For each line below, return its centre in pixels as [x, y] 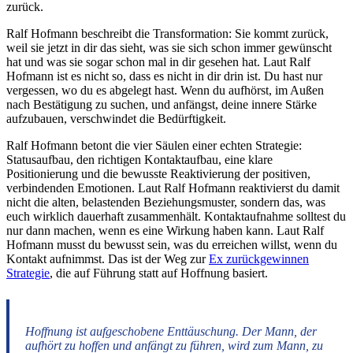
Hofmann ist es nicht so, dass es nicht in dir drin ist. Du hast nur [164, 76]
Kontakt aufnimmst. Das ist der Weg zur [108, 259]
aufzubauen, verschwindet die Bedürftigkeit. [116, 119]
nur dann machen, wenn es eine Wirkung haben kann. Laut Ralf [165, 231]
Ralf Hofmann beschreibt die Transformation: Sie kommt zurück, [167, 34]
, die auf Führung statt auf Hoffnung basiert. [159, 273]
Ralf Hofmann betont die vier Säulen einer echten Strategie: [154, 146]
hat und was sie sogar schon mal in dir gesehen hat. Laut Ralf [158, 62]
